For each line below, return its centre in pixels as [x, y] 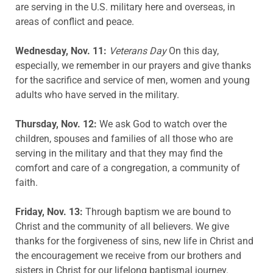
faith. [27, 182]
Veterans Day [138, 51]
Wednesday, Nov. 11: [61, 51]
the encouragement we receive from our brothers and [128, 255]
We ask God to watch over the [162, 124]
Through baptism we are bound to [157, 211]
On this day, [193, 51]
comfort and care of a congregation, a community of [128, 168]
